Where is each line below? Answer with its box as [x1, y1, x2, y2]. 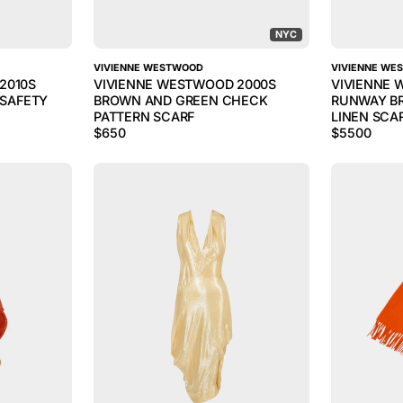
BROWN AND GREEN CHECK [94, 93, 268, 108]
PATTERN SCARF [94, 109, 195, 124]
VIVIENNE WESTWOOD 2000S [94, 76, 277, 92]
